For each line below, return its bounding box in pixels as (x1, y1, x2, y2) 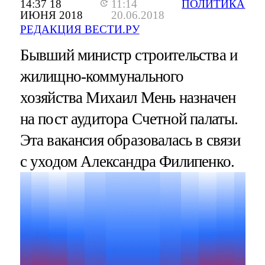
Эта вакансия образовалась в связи (20, 131, 241, 150)
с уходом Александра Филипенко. (20, 153, 235, 171)
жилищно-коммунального (20, 67, 184, 86)
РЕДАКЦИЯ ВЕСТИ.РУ (20, 23, 140, 36)
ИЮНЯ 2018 (20, 9, 83, 22)
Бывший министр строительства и (20, 46, 238, 64)
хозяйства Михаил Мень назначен (20, 89, 236, 107)
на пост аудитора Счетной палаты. (20, 110, 238, 128)
